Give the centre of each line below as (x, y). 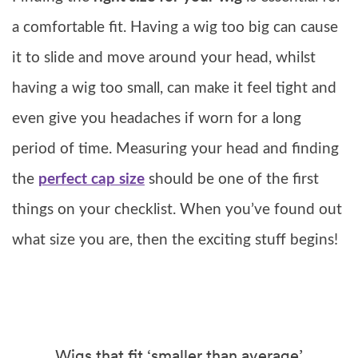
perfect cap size (91, 179)
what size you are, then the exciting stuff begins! (175, 240)
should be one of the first (232, 179)
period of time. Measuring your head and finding (175, 149)
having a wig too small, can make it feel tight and (174, 88)
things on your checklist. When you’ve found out (177, 209)
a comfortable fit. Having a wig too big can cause (175, 27)
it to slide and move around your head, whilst (164, 58)
